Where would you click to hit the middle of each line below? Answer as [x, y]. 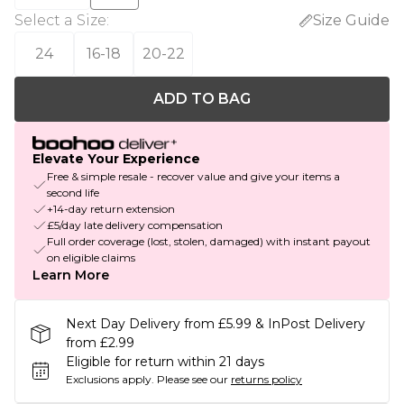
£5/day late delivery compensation [135, 225]
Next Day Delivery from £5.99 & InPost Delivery [216, 324]
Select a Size [60, 20]
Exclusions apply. [110, 380]
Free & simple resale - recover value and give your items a [193, 177]
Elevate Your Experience [116, 159]
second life [73, 193]
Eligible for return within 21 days [165, 362]
